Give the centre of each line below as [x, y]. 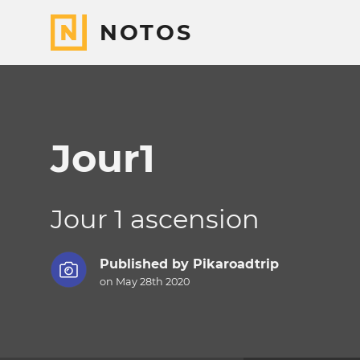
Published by [146, 264]
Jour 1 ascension [155, 219]
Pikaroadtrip [235, 264]
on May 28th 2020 [144, 282]
